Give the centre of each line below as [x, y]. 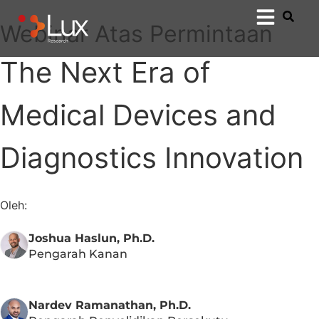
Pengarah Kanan [78, 254]
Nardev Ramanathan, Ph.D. [110, 305]
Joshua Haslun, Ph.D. [91, 239]
